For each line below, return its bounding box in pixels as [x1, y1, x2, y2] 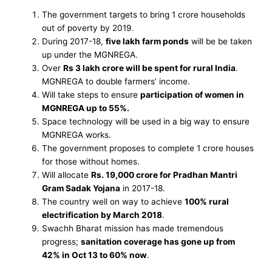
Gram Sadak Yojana [42, 183, 121, 193]
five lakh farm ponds [106, 36, 189, 46]
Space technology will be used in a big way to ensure [42, 116, 250, 126]
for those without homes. [42, 156, 140, 166]
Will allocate [42, 169, 92, 180]
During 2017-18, [42, 36, 106, 46]
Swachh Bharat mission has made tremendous [42, 223, 224, 233]
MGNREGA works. [42, 129, 112, 140]
